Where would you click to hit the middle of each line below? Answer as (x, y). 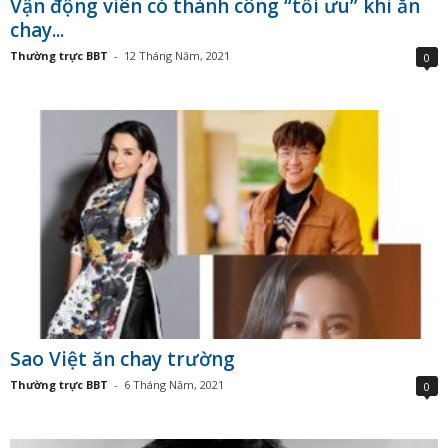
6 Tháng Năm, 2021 (174, 384)
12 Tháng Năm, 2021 (177, 56)
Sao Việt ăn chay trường (122, 358)
